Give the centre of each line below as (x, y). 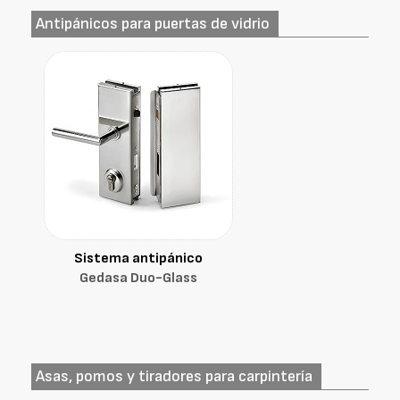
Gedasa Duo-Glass (138, 278)
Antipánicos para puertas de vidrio (153, 24)
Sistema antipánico (138, 258)
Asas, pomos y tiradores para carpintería (174, 376)
